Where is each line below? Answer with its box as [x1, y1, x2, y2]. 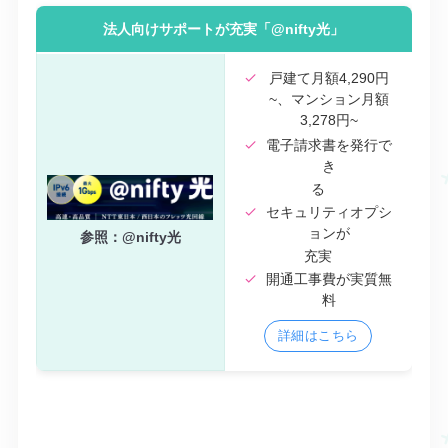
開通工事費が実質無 [265, 271, 392, 288]
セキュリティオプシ [265, 204, 392, 221]
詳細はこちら [277, 328, 359, 343]
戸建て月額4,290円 [268, 70, 389, 87]
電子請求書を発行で [265, 137, 392, 154]
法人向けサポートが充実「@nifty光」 [103, 21, 345, 38]
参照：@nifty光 [79, 228, 181, 245]
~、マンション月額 [268, 91, 389, 108]
